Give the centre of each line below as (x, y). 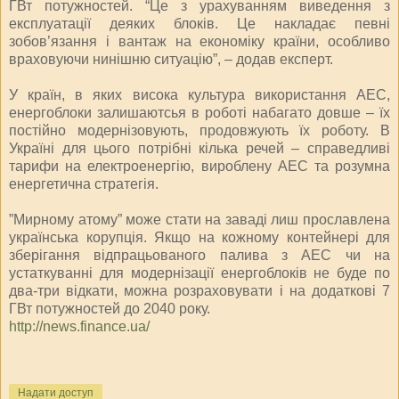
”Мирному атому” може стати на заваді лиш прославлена (199, 219)
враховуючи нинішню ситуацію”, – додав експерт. (171, 59)
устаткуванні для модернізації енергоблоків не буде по (199, 273)
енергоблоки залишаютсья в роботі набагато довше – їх (199, 112)
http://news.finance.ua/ (79, 326)
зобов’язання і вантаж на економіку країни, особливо (199, 41)
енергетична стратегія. (84, 183)
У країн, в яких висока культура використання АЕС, (199, 94)
